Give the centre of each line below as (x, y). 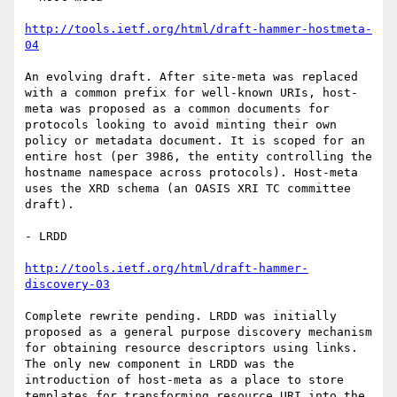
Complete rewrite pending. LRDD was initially (181, 316)
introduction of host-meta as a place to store (184, 380)
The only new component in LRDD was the (160, 364)
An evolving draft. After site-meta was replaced (191, 77)
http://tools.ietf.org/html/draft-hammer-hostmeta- (198, 29)
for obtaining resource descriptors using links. (191, 348)
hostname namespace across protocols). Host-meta (191, 173)
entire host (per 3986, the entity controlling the (198, 157)
